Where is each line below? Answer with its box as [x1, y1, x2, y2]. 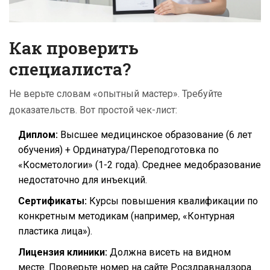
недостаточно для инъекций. [18, 174, 147, 186]
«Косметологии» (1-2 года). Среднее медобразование [18, 159, 261, 171]
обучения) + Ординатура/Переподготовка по [18, 144, 219, 156]
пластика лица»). [18, 225, 92, 237]
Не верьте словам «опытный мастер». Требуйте [9, 88, 222, 100]
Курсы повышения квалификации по [87, 195, 258, 207]
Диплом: [18, 129, 58, 141]
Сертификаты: [18, 195, 87, 207]
